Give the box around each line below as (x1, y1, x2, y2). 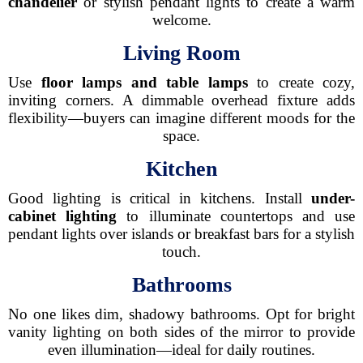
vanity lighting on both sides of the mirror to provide (8, 323, 355, 340)
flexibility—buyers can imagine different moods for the (8, 109, 355, 126)
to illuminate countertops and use (117, 207, 356, 224)
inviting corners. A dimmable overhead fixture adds (8, 92, 355, 109)
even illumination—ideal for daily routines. (48, 341, 315, 358)
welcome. (152, 11, 211, 28)
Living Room (122, 41, 241, 65)
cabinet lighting (8, 207, 117, 224)
